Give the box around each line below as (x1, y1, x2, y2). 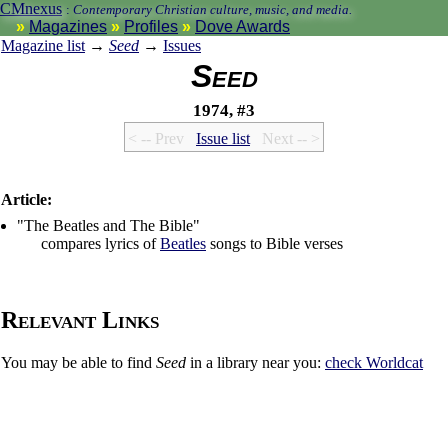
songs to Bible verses (206, 235, 343, 253)
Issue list (196, 130, 250, 148)
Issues (163, 37, 201, 54)
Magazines (29, 18, 107, 35)
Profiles (124, 18, 178, 35)
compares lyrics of (41, 235, 160, 253)
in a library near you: (186, 354, 325, 372)
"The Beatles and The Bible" (17, 217, 200, 235)
